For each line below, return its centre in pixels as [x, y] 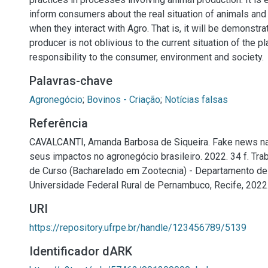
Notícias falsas [196, 100]
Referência [59, 123]
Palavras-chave [71, 81]
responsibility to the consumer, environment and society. [147, 57]
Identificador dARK [81, 251]
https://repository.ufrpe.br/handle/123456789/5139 [138, 228]
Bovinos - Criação [124, 100]
